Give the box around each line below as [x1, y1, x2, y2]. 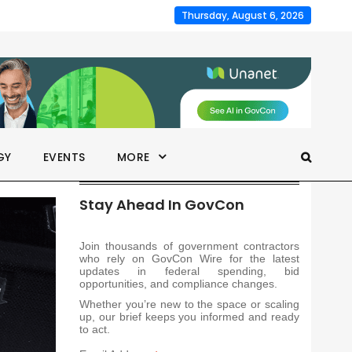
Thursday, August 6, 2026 [181, 9, 304, 22]
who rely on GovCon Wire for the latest [79, 252, 299, 265]
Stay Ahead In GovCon [79, 195, 244, 214]
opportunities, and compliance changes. [79, 277, 277, 290]
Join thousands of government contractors [79, 240, 299, 252]
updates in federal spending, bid [79, 265, 299, 277]
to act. [79, 323, 110, 335]
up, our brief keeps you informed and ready [79, 310, 299, 323]
